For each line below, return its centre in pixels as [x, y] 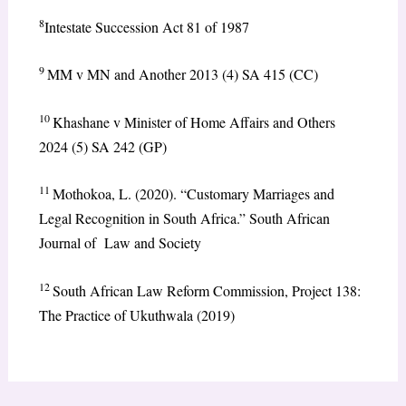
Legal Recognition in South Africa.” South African [184, 218]
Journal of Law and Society [120, 243]
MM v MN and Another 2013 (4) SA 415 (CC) [182, 74]
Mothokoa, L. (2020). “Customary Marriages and [193, 194]
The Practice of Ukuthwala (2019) [136, 315]
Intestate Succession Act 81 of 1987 [146, 26]
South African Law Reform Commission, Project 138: [206, 291]
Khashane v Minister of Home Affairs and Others [193, 121]
